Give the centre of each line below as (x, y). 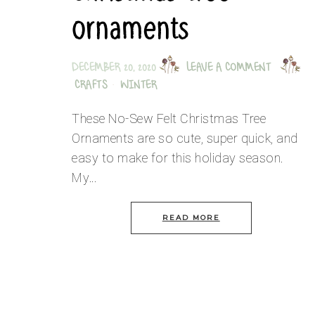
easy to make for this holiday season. (178, 158)
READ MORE (191, 218)
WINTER (139, 86)
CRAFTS (91, 86)
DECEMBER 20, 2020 (114, 69)
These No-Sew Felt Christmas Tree (169, 119)
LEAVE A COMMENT (228, 69)
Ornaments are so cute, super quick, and (185, 139)
